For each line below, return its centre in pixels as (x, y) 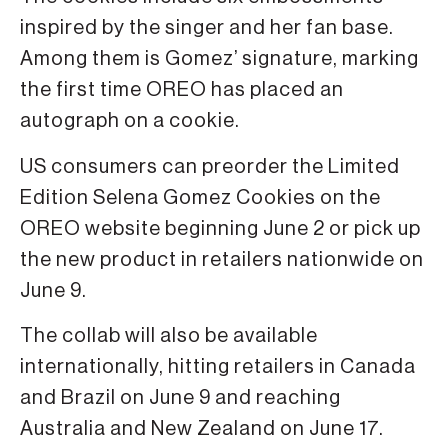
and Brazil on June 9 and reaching (180, 398)
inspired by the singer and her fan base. (207, 28)
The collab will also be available (169, 336)
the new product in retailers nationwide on (222, 259)
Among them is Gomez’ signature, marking (219, 59)
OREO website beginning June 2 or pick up (220, 228)
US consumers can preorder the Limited (210, 166)
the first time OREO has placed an (182, 90)
